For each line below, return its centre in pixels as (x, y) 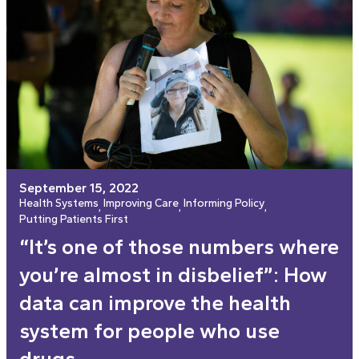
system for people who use (149, 331)
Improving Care (141, 204)
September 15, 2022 (79, 188)
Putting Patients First (74, 220)
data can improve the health (155, 303)
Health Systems (59, 204)
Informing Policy (224, 204)
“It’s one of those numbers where (179, 247)
